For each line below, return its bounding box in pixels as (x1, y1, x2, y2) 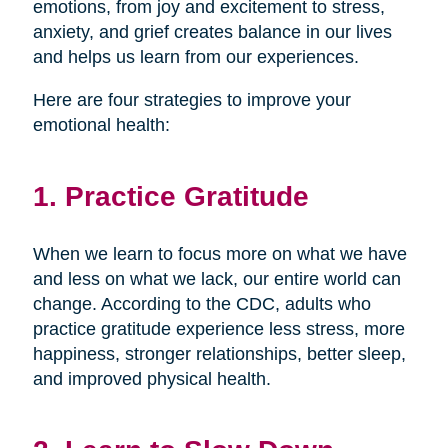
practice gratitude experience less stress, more (32, 318, 405, 339)
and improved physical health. (32, 368, 271, 389)
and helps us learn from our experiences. (32, 46, 359, 67)
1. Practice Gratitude (32, 179, 309, 212)
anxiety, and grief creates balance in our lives (32, 21, 392, 42)
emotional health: (32, 114, 170, 135)
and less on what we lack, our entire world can (32, 268, 401, 289)
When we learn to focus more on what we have (32, 243, 407, 264)
